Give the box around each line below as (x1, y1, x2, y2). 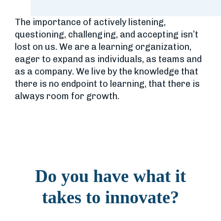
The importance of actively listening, (15, 16, 166, 28)
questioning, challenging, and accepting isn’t (15, 29, 198, 40)
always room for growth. (15, 90, 119, 102)
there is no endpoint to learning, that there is (15, 78, 200, 89)
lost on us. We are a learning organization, (15, 41, 191, 52)
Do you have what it (35, 166, 186, 186)
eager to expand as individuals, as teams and (15, 53, 202, 65)
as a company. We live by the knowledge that (15, 66, 198, 77)
